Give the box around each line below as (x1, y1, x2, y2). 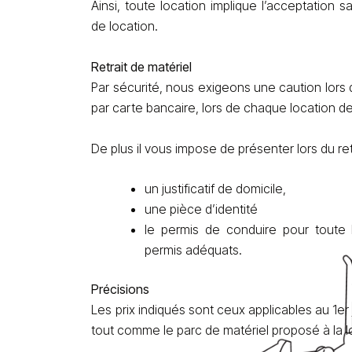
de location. (91, 18, 159, 35)
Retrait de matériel (91, 59, 192, 75)
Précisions (91, 281, 150, 298)
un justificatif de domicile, (145, 181, 287, 197)
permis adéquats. (145, 242, 243, 258)
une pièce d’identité (145, 201, 258, 218)
